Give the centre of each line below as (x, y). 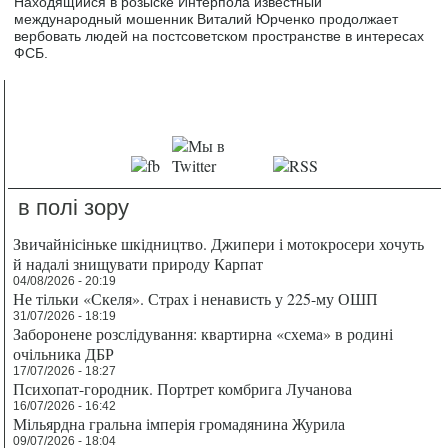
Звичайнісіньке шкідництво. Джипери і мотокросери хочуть (219, 243)
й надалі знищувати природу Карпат (138, 263)
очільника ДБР (64, 353)
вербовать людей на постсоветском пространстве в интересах (219, 36)
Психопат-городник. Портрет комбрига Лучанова (183, 388)
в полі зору (74, 207)
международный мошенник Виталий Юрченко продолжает (206, 19)
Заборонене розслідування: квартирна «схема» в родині (203, 333)
